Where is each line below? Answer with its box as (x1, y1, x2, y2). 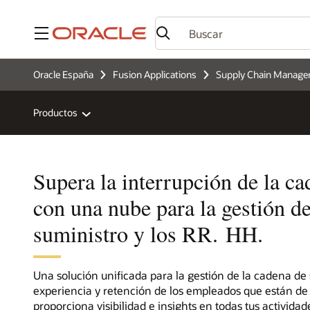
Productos (33, 106, 77, 120)
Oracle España (33, 68, 93, 81)
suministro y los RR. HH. (33, 218, 263, 248)
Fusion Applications (113, 68, 197, 81)
